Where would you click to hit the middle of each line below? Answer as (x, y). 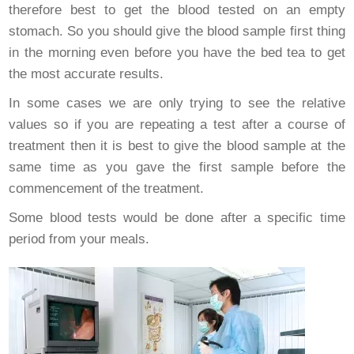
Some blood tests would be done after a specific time (177, 218)
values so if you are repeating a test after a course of (177, 125)
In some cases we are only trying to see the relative (177, 104)
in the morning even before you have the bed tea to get (177, 53)
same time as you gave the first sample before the (177, 168)
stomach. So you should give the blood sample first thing (177, 32)
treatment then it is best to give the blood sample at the (177, 146)
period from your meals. (79, 239)
